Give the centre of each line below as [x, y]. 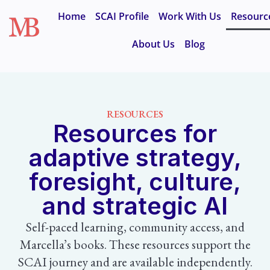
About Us [153, 44]
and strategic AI [135, 206]
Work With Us [190, 16]
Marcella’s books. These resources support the [135, 244]
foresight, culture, [135, 182]
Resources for [135, 133]
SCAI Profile [122, 16]
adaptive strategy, [135, 158]
